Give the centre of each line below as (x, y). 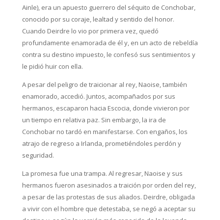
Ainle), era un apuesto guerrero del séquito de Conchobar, (109, 7)
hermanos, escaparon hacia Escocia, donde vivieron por (106, 108)
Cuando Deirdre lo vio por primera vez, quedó (90, 31)
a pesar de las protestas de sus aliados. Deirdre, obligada (108, 197)
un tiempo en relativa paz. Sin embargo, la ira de (94, 120)
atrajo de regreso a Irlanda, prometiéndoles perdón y (101, 143)
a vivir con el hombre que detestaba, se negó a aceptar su (109, 209)
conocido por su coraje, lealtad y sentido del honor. (98, 19)
